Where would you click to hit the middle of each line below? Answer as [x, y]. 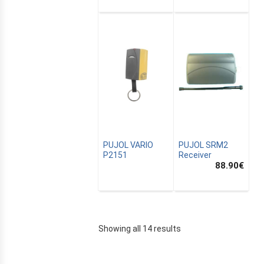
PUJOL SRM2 [203, 145]
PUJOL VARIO [128, 145]
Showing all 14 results [140, 229]
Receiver [195, 155]
